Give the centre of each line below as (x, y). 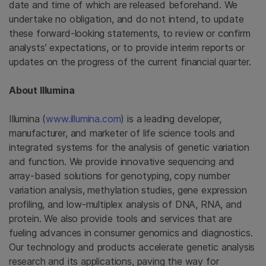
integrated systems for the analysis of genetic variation (129, 147)
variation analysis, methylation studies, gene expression (128, 190)
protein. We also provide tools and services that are (121, 218)
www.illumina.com (83, 119)
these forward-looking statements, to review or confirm (130, 33)
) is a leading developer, (171, 119)
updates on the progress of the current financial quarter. (130, 62)
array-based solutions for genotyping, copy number (120, 176)
